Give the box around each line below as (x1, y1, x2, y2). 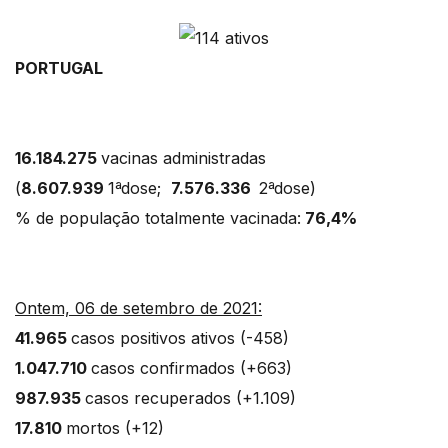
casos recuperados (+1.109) (85, 387, 331, 408)
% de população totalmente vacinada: (15, 207, 301, 228)
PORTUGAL (15, 57, 115, 78)
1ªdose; (108, 177, 171, 198)
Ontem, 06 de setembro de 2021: (15, 297, 262, 318)
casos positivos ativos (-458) (71, 327, 324, 348)
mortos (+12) (66, 417, 209, 438)
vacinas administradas (101, 147, 271, 168)
